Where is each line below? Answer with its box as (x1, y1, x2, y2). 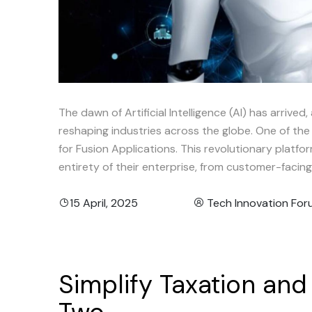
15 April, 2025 (70, 196, 138, 211)
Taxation (159, 268, 256, 302)
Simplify (58, 268, 153, 302)
